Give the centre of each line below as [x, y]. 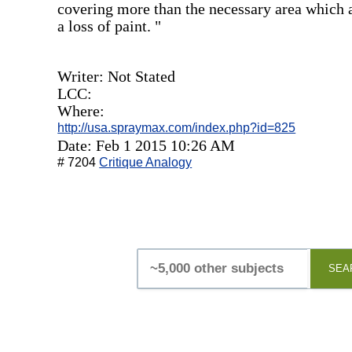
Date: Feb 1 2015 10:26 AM [147, 145]
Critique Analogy [146, 162]
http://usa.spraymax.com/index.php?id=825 [177, 127]
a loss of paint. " [110, 26]
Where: [81, 110]
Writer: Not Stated [117, 76]
